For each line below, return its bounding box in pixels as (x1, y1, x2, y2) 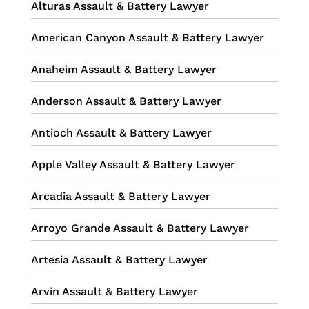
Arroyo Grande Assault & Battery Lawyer (30, 221, 249, 235)
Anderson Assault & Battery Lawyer (30, 94, 221, 108)
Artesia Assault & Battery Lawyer (30, 253, 208, 267)
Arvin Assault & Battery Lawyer (30, 285, 198, 299)
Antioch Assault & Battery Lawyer (30, 126, 212, 140)
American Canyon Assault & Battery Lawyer (30, 31, 264, 45)
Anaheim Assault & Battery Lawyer (30, 63, 217, 77)
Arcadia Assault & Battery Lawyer (30, 190, 210, 203)
